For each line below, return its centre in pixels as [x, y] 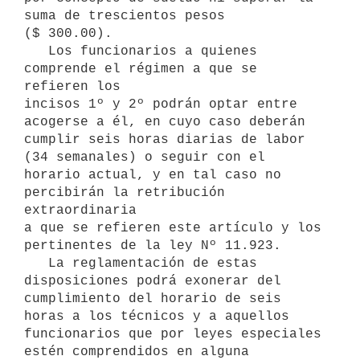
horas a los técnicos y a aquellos [157, 316]
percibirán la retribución [125, 192]
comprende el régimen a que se [141, 69]
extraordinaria [80, 210]
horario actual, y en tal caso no [153, 175]
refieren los [72, 86]
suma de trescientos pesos [125, 16]
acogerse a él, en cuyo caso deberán [165, 122]
